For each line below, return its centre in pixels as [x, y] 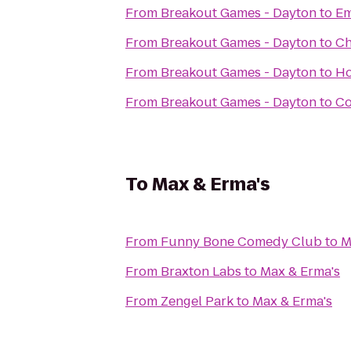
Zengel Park [197, 301]
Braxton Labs [201, 271]
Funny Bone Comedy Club [241, 242]
